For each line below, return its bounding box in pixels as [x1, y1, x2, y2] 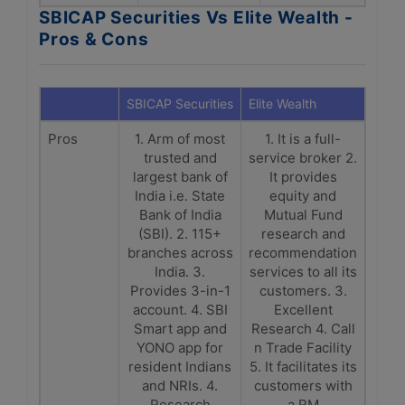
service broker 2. [249, 149, 357, 166]
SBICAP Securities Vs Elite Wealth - [39, 7, 353, 28]
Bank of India [138, 206, 221, 223]
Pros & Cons [39, 29, 149, 50]
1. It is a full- [265, 130, 341, 147]
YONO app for [137, 339, 223, 356]
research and [260, 225, 345, 242]
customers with [253, 377, 353, 394]
